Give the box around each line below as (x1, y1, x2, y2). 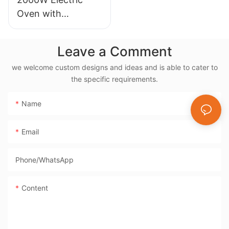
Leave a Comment (57, 43, 172, 59)
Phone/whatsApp (15, 155, 74, 165)
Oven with (17, 8, 61, 19)
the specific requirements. (71, 75, 158, 84)
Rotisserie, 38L (17, 21, 81, 33)
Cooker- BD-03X (17, 49, 89, 60)
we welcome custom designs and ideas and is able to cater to (11, 63, 218, 72)
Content (21, 184, 48, 193)
